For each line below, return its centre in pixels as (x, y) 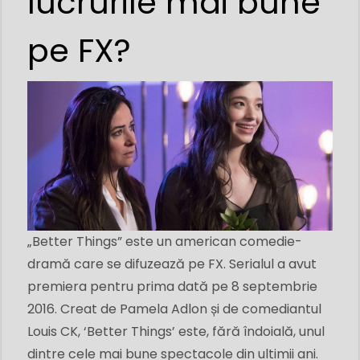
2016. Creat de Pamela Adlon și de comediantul (174, 309)
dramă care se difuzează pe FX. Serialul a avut (172, 264)
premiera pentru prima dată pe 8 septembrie (172, 286)
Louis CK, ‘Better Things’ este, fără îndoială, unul (176, 331)
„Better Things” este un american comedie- (165, 241)
